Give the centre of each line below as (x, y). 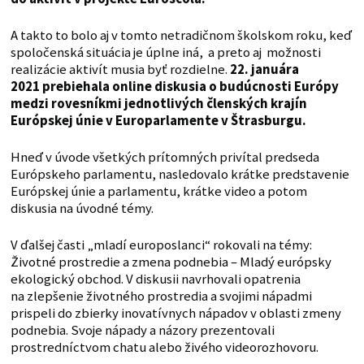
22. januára (263, 70)
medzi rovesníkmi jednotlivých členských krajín (158, 104)
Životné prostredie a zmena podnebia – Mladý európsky (171, 262)
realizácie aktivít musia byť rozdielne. (119, 70)
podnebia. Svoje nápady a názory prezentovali (142, 331)
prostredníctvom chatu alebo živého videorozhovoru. (164, 348)
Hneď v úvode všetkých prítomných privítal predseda (165, 158)
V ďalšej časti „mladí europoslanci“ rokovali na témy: (161, 245)
